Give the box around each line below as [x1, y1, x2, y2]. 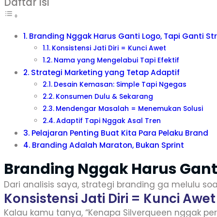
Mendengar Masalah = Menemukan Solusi [55, 104, 203, 113]
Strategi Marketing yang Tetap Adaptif [31, 67, 180, 77]
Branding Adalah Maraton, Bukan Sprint [32, 140, 185, 150]
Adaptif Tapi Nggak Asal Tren [56, 116, 161, 125]
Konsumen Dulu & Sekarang [55, 92, 153, 101]
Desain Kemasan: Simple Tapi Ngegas [53, 80, 186, 89]
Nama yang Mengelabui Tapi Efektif [53, 56, 179, 65]
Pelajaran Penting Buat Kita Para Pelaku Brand [31, 128, 209, 138]
